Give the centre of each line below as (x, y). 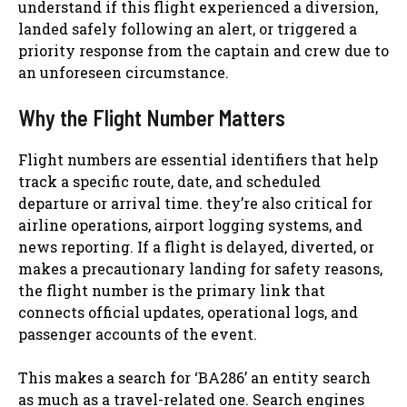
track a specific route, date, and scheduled (169, 181)
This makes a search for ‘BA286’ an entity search (194, 377)
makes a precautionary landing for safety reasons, (200, 268)
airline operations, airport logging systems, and (190, 224)
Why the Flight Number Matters (152, 117)
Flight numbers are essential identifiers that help (198, 159)
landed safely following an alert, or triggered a (188, 28)
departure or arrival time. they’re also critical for (195, 203)
